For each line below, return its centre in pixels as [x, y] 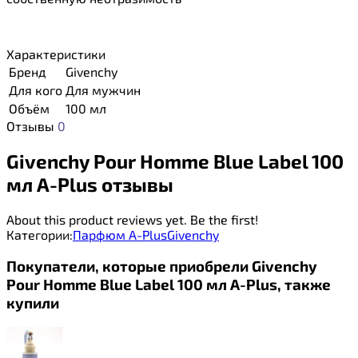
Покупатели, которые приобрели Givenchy [162, 266]
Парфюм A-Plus [120, 234]
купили [33, 303]
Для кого [36, 89]
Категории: [40, 234]
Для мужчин [103, 89]
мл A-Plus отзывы [90, 184]
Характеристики [56, 54]
